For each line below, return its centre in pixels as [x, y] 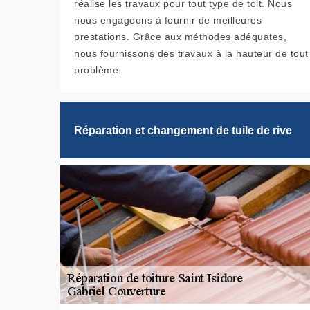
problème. [98, 70]
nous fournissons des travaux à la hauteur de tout [191, 54]
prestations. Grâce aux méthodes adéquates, [180, 37]
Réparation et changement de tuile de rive [183, 130]
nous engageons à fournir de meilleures [168, 20]
